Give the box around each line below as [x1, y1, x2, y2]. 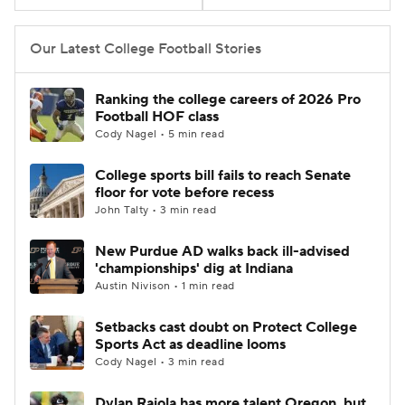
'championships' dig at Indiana [95, 259, 293, 278]
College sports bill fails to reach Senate [95, 166, 351, 184]
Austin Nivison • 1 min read [95, 279, 235, 293]
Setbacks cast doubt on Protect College [95, 318, 357, 336]
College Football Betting [61, 29, 221, 47]
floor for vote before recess [95, 184, 274, 202]
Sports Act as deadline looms [95, 335, 286, 353]
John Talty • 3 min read [95, 203, 217, 217]
